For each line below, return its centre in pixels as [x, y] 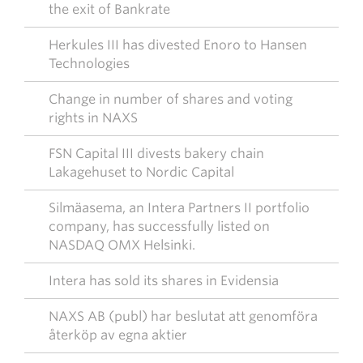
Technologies [89, 64]
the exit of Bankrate [109, 9]
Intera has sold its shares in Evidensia [164, 281]
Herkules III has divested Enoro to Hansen [178, 45]
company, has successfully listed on [159, 226]
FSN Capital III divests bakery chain [156, 154]
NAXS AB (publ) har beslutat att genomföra [183, 316]
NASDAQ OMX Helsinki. [122, 245]
